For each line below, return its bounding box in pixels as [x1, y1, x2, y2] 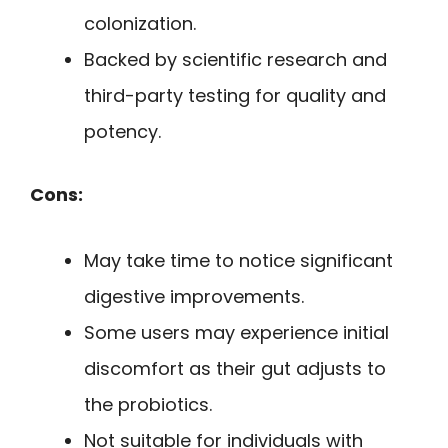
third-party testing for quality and [84, 82, 386, 108]
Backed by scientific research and [84, 46, 387, 72]
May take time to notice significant [84, 248, 393, 274]
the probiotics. [84, 392, 212, 418]
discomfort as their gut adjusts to [84, 356, 386, 382]
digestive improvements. [84, 284, 304, 310]
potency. [84, 118, 161, 144]
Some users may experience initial [84, 320, 389, 346]
